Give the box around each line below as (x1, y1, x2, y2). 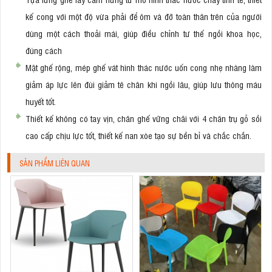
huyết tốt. (25, 95, 56, 107)
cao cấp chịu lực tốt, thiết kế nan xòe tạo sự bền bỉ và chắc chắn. (25, 129, 251, 141)
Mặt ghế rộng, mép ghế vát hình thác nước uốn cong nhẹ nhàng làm (25, 61, 262, 73)
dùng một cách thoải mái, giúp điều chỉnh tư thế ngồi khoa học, (25, 27, 262, 39)
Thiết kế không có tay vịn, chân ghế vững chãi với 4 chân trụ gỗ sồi (25, 112, 262, 124)
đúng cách (25, 44, 62, 56)
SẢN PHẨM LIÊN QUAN (19, 157, 90, 168)
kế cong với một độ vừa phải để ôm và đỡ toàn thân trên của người (25, 10, 262, 22)
